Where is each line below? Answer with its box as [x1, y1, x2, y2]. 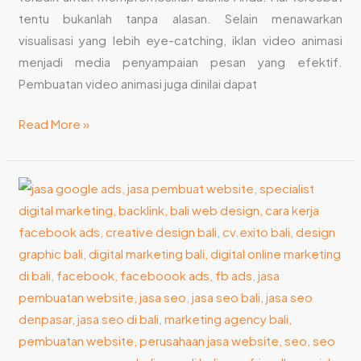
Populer [18, 288, 63, 304]
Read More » [19, 115, 90, 131]
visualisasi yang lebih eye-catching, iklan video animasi [19, 32, 342, 48]
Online [18, 331, 55, 347]
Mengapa [18, 179, 72, 195]
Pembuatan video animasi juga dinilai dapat [19, 76, 258, 92]
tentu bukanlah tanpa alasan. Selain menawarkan [19, 10, 342, 27]
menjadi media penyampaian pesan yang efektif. [19, 54, 342, 70]
